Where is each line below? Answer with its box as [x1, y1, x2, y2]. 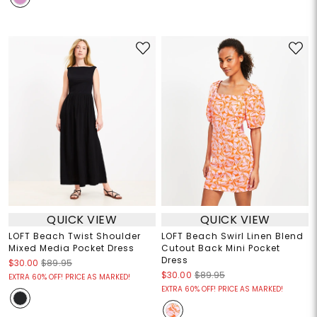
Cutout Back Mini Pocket [161, 242, 280, 255]
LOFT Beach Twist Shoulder [8, 230, 141, 243]
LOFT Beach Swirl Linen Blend [161, 230, 304, 243]
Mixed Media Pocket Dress [8, 242, 134, 255]
